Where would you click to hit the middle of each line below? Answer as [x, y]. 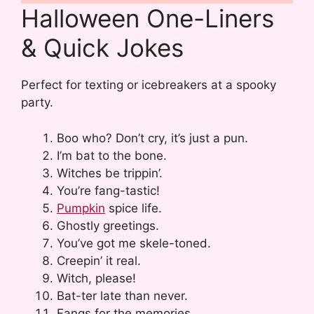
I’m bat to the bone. [112, 155]
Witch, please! [96, 278]
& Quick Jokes [102, 48]
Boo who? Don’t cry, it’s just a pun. [152, 138]
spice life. [134, 208]
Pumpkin [81, 208]
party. [37, 103]
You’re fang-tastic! [108, 190]
